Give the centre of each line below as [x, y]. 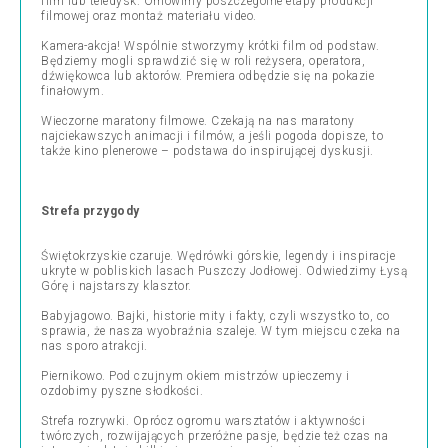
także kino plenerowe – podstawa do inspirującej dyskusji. [207, 151]
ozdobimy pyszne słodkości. [122, 391]
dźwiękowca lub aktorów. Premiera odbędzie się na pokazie [207, 76]
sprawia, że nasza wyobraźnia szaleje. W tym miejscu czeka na [220, 331]
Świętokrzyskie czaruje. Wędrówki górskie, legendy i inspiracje [218, 256]
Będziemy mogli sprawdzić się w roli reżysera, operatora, [203, 61]
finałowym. [72, 91]
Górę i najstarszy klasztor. [116, 286]
